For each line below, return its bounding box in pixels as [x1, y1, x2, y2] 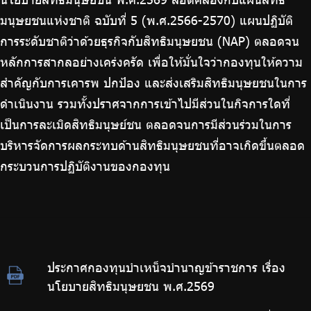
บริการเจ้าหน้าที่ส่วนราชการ [7, 3, 125, 12]
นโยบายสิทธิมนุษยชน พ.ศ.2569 [47, 278, 215, 294]
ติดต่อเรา [7, 49, 45, 58]
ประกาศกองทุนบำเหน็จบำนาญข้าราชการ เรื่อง [47, 260, 286, 276]
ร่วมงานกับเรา [7, 26, 67, 35]
